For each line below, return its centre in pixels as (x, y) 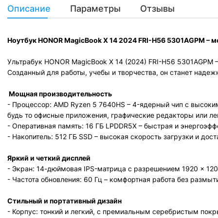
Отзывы (157, 9)
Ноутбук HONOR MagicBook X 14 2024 (72, 40)
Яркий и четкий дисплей (50, 158)
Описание (29, 9)
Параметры (95, 9)
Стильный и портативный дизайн (66, 201)
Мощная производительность (61, 94)
